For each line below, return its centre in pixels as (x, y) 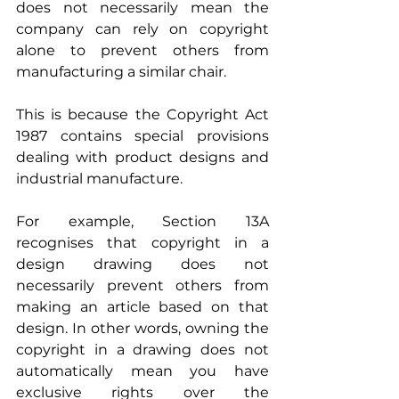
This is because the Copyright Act (142, 114)
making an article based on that (142, 306)
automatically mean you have (142, 370)
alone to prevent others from (142, 50)
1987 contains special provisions (142, 135)
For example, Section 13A (142, 221)
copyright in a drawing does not (142, 349)
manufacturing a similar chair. (121, 71)
